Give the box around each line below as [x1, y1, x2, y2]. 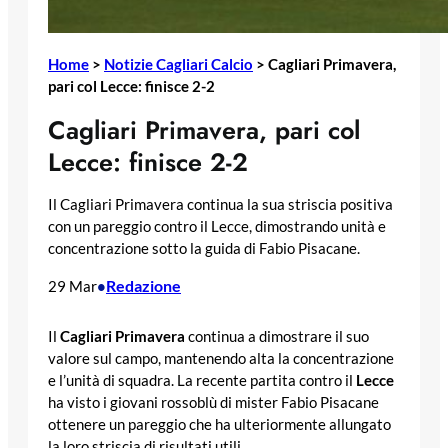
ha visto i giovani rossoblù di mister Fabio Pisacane [48, 394, 379, 412]
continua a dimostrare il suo [185, 328, 369, 346]
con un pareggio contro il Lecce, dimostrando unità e [48, 218, 386, 236]
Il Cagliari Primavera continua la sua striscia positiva [48, 196, 393, 214]
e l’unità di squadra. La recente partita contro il [48, 372, 356, 390]
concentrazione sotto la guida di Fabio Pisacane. [48, 240, 360, 258]
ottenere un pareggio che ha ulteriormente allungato [48, 416, 391, 434]
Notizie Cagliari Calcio [104, 55, 253, 74]
